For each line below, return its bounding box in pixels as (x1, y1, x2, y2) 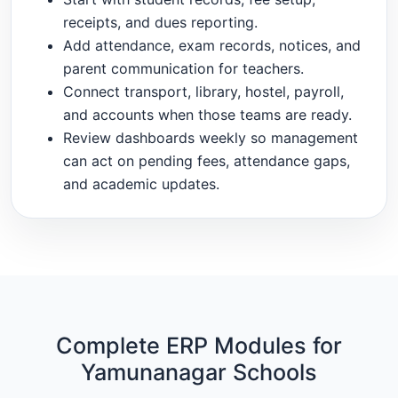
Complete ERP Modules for (56, 332, 342, 360)
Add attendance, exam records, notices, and (62, 36, 361, 54)
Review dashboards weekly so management (62, 128, 358, 147)
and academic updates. (62, 174, 219, 193)
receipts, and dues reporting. (62, 12, 258, 31)
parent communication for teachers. (62, 59, 304, 77)
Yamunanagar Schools (81, 359, 317, 386)
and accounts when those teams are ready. (62, 105, 352, 123)
